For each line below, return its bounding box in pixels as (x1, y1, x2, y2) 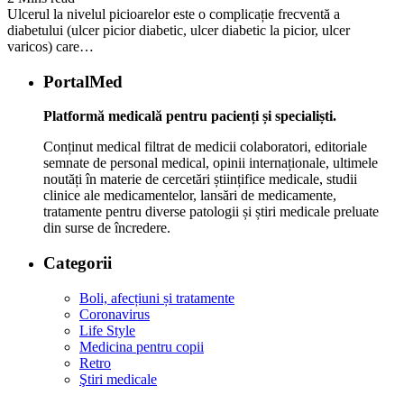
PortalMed (43, 71, 123, 91)
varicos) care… (7, 38, 94, 54)
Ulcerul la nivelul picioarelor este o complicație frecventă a (7, 5, 340, 22)
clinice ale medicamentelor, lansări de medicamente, (43, 188, 336, 204)
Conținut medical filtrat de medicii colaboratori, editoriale (43, 139, 367, 155)
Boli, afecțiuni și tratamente (79, 289, 234, 306)
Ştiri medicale (79, 371, 157, 387)
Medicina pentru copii (79, 338, 204, 354)
